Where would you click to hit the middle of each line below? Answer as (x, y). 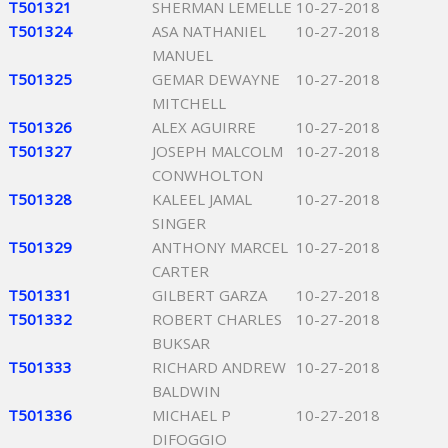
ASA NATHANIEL (209, 31)
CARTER (180, 271)
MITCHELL (189, 103)
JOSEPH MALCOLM (217, 151)
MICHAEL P (191, 415)
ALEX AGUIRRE (204, 127)
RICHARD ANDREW (219, 367)
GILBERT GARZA (209, 295)
